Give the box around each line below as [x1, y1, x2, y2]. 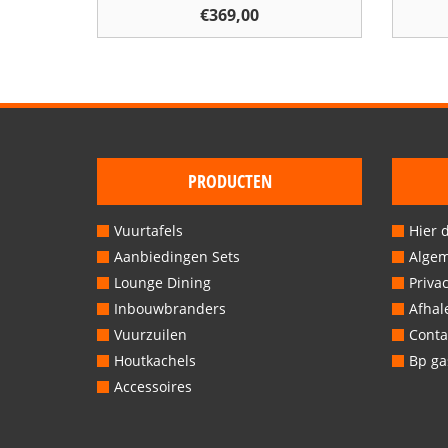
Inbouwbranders [114, 298, 226, 318]
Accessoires [114, 376, 192, 396]
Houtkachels [114, 350, 196, 370]
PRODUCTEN [187, 168, 272, 193]
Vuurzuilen [114, 324, 187, 344]
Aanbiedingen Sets [114, 246, 240, 266]
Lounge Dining [114, 272, 211, 292]
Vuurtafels [114, 220, 183, 240]
